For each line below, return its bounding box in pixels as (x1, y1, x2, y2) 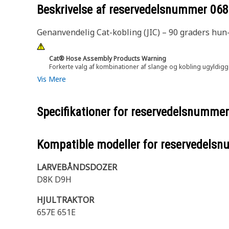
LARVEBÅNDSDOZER (37, 162, 117, 173)
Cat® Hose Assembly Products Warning (49, 54, 166, 63)
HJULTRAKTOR (37, 194, 94, 205)
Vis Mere (37, 74, 66, 84)
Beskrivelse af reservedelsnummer (37, 3, 210, 17)
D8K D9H (37, 174, 72, 185)
